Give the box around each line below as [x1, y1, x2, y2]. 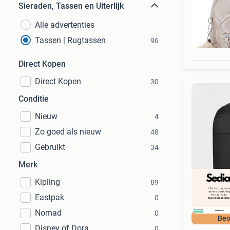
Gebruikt [35, 142, 65, 152]
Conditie [18, 94, 49, 104]
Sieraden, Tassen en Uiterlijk [18, 1, 124, 11]
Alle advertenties [35, 20, 94, 30]
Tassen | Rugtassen [35, 35, 106, 45]
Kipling [35, 177, 60, 187]
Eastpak [35, 193, 64, 202]
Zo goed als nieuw [35, 127, 101, 137]
